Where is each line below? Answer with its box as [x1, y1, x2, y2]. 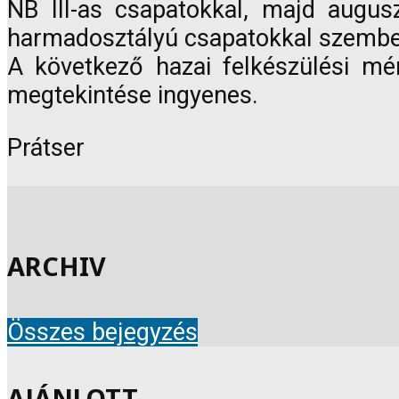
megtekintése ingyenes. [7, 80, 258, 110]
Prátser [7, 133, 85, 162]
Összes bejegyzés [7, 317, 198, 346]
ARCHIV [7, 248, 106, 284]
